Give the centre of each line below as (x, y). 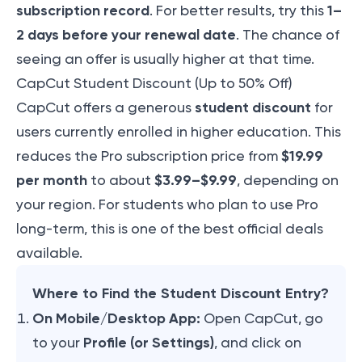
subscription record (83, 11)
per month (52, 181)
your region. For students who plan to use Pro (167, 205)
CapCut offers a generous (105, 108)
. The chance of (288, 35)
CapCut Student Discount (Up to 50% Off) (154, 84)
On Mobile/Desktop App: (116, 319)
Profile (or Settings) (149, 343)
